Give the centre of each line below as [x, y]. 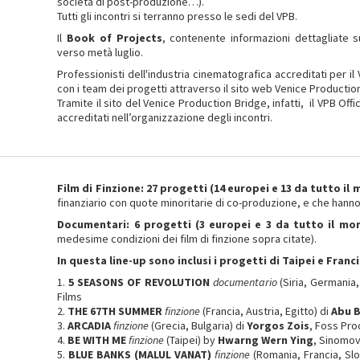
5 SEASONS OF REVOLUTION [139, 282]
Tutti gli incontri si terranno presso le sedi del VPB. [178, 16]
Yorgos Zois [278, 325]
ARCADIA [90, 325]
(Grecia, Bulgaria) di [198, 325]
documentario [245, 282]
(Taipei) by [191, 340]
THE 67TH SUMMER [115, 311]
